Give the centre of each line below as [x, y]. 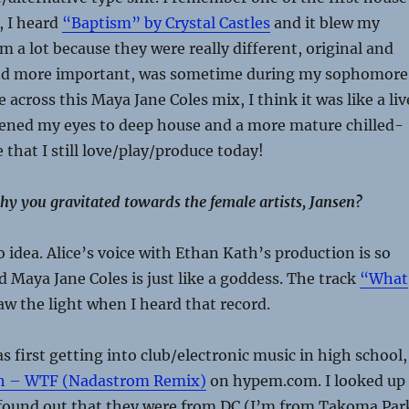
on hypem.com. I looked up [305, 381]
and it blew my [325, 23]
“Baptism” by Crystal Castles [166, 23]
